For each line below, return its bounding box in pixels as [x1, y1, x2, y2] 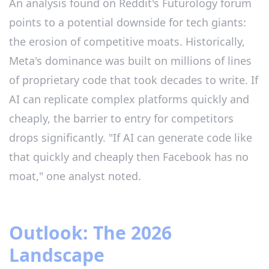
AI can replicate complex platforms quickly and [9, 91, 249, 106]
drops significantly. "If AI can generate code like [9, 130, 252, 145]
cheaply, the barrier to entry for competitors [9, 110, 234, 125]
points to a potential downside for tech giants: [9, 14, 246, 29]
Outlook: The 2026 [9, 220, 172, 245]
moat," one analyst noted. [9, 168, 141, 183]
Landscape [9, 242, 104, 267]
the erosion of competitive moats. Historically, [9, 34, 245, 49]
